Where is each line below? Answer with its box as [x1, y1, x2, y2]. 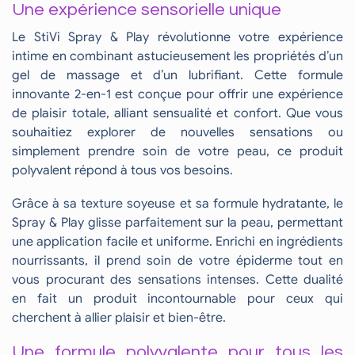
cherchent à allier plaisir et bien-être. [12, 310, 226, 326]
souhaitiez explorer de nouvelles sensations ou [12, 124, 343, 140]
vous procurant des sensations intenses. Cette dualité [12, 272, 343, 288]
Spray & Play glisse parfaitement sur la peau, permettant [12, 215, 343, 231]
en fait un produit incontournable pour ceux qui [12, 291, 343, 307]
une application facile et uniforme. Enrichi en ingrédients [12, 234, 343, 250]
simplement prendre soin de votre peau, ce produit [12, 143, 343, 159]
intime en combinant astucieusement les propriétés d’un [12, 48, 343, 64]
